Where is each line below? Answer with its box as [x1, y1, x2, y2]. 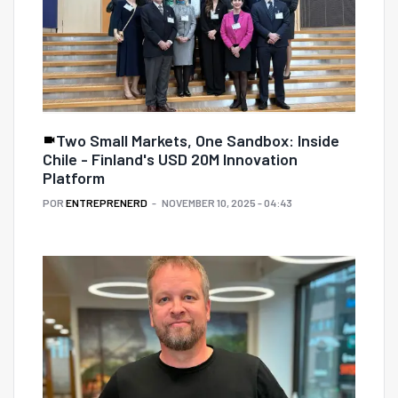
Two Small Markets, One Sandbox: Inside [56, 131, 339, 151]
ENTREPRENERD [66, 196, 147, 210]
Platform [43, 168, 105, 188]
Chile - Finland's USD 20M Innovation [43, 149, 298, 170]
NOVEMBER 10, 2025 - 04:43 [162, 196, 292, 210]
